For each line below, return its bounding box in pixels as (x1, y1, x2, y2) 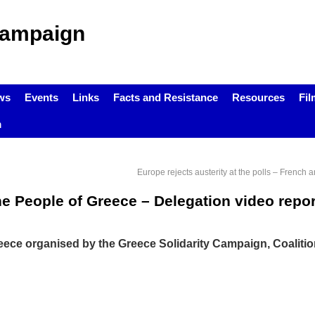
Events (24, 91, 58, 103)
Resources (231, 91, 285, 103)
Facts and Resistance (112, 91, 218, 103)
